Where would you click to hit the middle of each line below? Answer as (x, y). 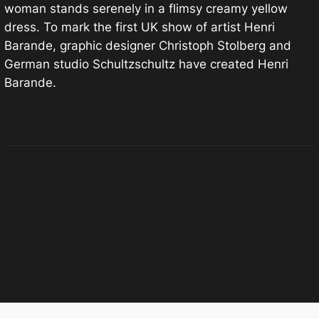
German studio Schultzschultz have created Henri (146, 64)
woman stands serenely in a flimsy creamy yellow (146, 9)
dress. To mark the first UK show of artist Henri (139, 27)
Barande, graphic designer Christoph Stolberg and (147, 46)
